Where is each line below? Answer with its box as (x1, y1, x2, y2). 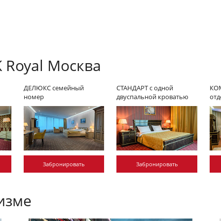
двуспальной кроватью (116, 92, 189, 101)
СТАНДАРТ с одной (116, 83, 174, 92)
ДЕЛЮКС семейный (24, 83, 84, 92)
